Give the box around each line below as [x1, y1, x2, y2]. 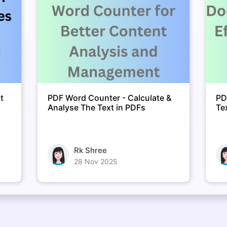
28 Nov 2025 [73, 157, 118, 166]
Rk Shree [73, 145, 107, 155]
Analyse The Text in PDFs [47, 102, 145, 112]
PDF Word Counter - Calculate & [47, 92, 171, 103]
